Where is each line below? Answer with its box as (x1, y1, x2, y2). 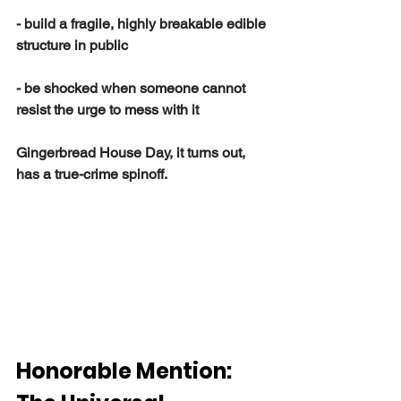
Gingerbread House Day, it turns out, (16, 144, 249, 162)
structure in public (16, 37, 128, 55)
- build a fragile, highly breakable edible (16, 15, 269, 33)
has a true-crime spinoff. (16, 166, 167, 183)
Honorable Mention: (16, 356, 236, 387)
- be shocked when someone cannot (16, 80, 249, 98)
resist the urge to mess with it (16, 101, 199, 119)
